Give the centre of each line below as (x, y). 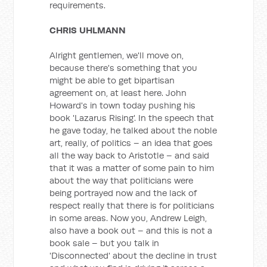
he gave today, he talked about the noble (133, 130)
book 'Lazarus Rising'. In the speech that (132, 118)
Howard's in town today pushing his (123, 105)
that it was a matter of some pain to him (132, 168)
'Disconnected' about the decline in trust (133, 255)
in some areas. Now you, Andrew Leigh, (128, 218)
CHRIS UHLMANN (88, 30)
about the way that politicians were (122, 180)
